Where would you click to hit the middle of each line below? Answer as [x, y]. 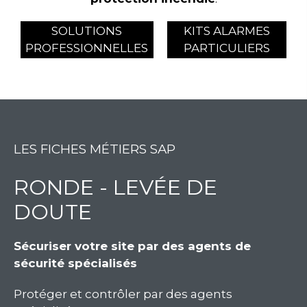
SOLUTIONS [87, 30]
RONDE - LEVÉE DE [115, 187]
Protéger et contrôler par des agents [123, 294]
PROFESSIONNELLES [87, 48]
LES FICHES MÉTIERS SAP [95, 149]
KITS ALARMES [226, 30]
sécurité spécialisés [75, 263]
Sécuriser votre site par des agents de [132, 246]
